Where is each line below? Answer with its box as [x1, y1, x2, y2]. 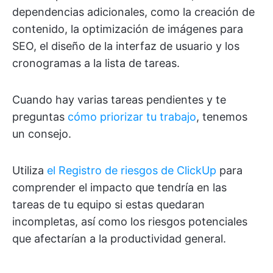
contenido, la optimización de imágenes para [12, 23, 243, 35]
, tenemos [196, 110, 247, 123]
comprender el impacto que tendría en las [12, 181, 227, 194]
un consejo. [12, 127, 71, 140]
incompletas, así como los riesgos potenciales [12, 215, 247, 228]
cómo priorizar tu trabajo [68, 110, 196, 123]
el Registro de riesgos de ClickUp [47, 164, 216, 177]
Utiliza [12, 164, 47, 177]
